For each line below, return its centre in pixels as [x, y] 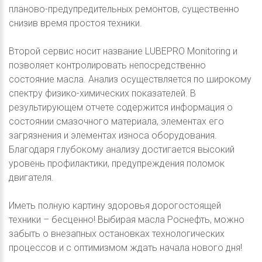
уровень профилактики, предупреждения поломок [117, 163]
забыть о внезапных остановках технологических [117, 233]
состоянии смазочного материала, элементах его [116, 121]
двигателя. [31, 177]
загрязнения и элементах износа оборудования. [113, 135]
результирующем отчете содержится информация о [121, 107]
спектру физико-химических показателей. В [102, 93]
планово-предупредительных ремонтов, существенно [124, 9]
